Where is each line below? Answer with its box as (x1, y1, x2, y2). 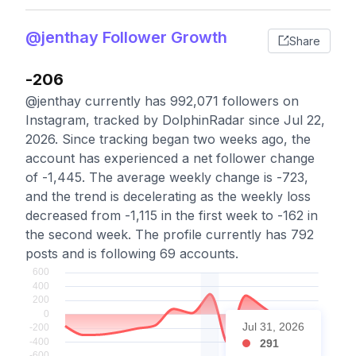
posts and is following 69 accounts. (25, 246, 238, 261)
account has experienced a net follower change (25, 150, 315, 166)
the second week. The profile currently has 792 (25, 226, 314, 242)
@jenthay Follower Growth (25, 28, 227, 47)
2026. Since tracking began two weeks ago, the (25, 131, 311, 147)
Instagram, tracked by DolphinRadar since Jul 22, (25, 112, 325, 128)
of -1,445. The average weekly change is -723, (25, 169, 308, 185)
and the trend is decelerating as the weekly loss (25, 188, 311, 204)
